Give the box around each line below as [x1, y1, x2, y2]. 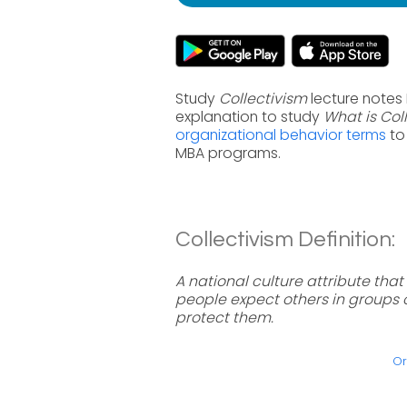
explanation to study [175, 106, 323, 127]
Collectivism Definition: [175, 228, 395, 251]
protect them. [175, 307, 273, 328]
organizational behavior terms [175, 124, 386, 145]
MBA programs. [175, 143, 281, 164]
